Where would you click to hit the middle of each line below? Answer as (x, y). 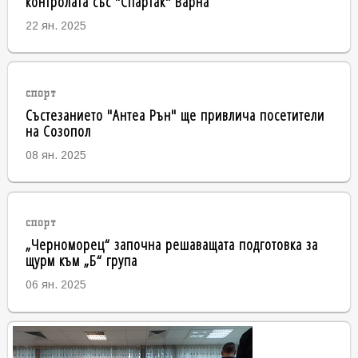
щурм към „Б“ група (81, 261)
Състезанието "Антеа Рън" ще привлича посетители (175, 114)
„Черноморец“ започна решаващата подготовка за (171, 245)
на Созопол (58, 130)
